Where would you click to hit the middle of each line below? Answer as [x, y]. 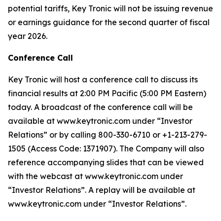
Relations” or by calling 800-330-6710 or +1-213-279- [108, 135]
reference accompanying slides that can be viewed [106, 162]
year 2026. [28, 36]
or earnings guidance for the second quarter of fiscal [109, 22]
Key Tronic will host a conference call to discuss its [103, 79]
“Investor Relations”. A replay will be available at [102, 190]
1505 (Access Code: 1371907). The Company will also [106, 148]
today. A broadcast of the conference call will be [100, 107]
